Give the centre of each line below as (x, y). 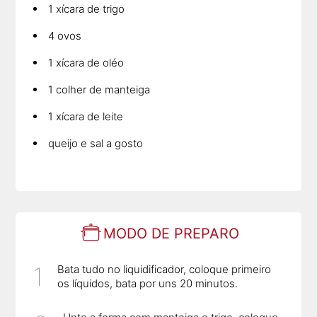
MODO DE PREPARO (171, 233)
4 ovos (65, 35)
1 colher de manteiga (99, 89)
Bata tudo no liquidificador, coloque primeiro (165, 270)
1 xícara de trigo (87, 8)
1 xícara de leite (86, 116)
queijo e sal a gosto (96, 143)
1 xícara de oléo (86, 62)
